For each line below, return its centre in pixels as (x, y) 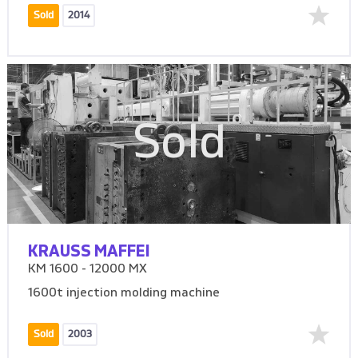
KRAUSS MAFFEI (89, 251)
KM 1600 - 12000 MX (88, 269)
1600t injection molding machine (124, 293)
